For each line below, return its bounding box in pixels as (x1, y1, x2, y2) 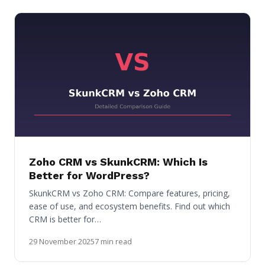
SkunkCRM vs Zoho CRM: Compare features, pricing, (29, 188, 230, 199)
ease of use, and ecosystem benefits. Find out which (29, 201, 230, 212)
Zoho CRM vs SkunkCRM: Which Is (29, 156, 208, 169)
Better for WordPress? (29, 169, 150, 182)
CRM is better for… (29, 214, 101, 225)
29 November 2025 (29, 236, 95, 247)
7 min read (95, 236, 132, 247)
